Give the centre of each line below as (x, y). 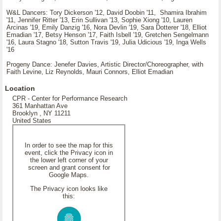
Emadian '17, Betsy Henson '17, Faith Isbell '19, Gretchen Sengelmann (108, 35)
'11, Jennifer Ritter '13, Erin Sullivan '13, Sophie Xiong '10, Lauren (99, 20)
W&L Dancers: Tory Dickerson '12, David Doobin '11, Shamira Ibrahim (107, 13)
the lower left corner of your (69, 160)
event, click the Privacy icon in (69, 153)
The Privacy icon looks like (69, 189)
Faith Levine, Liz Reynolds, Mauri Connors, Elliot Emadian (90, 72)
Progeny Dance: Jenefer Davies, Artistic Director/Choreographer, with (105, 64)
